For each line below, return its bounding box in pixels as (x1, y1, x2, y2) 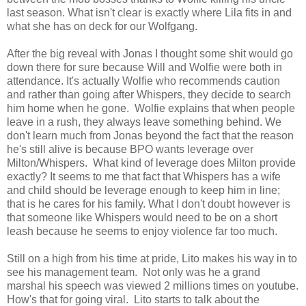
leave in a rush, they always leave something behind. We (7, 115, 281, 128)
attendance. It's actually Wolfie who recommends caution (7, 74, 280, 87)
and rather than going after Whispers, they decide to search (7, 88, 291, 100)
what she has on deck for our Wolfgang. (7, 20, 200, 32)
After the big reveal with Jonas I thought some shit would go (7, 47, 293, 59)
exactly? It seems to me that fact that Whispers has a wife (7, 170, 281, 182)
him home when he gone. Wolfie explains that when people (7, 102, 295, 114)
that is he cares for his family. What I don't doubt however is (7, 197, 290, 210)
